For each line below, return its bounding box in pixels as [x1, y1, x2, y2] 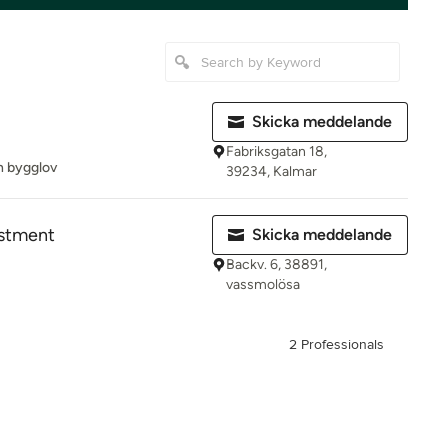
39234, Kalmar [226, 163, 317, 180]
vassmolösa [226, 276, 300, 293]
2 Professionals [289, 336, 384, 353]
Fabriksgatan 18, [226, 143, 327, 160]
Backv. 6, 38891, [226, 256, 327, 273]
